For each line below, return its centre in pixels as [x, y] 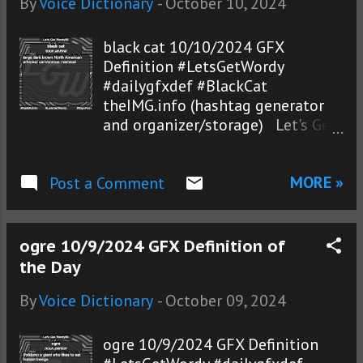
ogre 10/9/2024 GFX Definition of [152, 247]
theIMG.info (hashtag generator [214, 106]
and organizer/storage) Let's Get [220, 125]
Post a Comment [107, 184]
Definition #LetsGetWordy [194, 67]
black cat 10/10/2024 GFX [194, 47]
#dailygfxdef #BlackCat [186, 86]
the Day [50, 268]
